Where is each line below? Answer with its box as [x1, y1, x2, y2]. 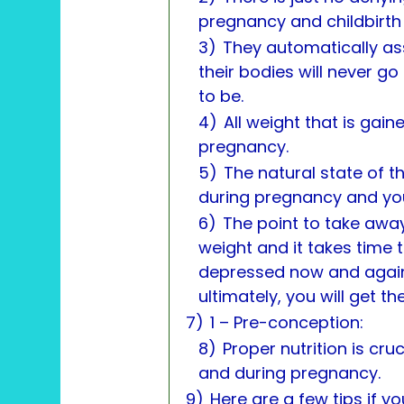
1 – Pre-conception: [210, 310, 364, 334]
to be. [198, 84, 244, 107]
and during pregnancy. [198, 361, 381, 384]
